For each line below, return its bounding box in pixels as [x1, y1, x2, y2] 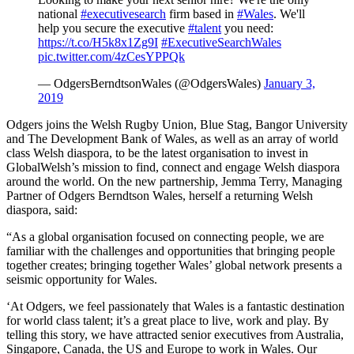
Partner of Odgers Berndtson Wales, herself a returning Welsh [6, 188, 313, 202]
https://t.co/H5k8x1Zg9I [38, 35, 158, 49]
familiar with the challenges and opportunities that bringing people [6, 243, 335, 258]
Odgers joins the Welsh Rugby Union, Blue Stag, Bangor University [6, 117, 348, 131]
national [38, 6, 81, 21]
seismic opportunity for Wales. [6, 272, 157, 286]
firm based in [166, 6, 237, 21]
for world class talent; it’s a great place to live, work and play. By [6, 313, 329, 327]
